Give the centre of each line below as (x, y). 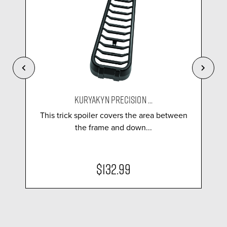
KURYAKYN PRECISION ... (113, 99)
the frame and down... (113, 127)
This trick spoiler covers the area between (113, 115)
